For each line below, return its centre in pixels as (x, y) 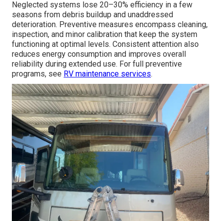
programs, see (38, 74)
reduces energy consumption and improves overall (99, 54)
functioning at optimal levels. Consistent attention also (105, 44)
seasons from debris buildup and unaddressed (92, 14)
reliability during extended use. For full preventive (97, 64)
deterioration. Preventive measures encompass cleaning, (110, 24)
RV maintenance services (107, 74)
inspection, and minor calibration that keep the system (105, 34)
